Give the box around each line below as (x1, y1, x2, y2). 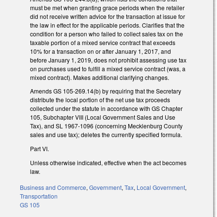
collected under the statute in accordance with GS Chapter (30, 104, 183, 113)
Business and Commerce (20, 183, 86, 191)
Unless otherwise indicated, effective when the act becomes (30, 158, 186, 167)
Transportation (20, 191, 58, 200)
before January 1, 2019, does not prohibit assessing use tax (30, 55, 186, 64)
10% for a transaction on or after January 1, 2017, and (30, 46, 171, 55)
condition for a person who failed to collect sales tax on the (30, 29, 183, 38)
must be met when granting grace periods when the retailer (30, 3, 185, 12)
